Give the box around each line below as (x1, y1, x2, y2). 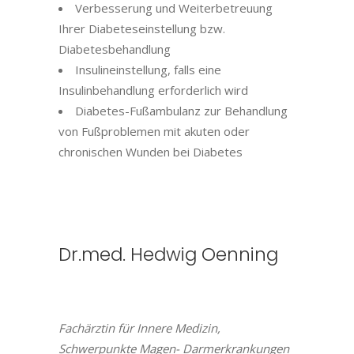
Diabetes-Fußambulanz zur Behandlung (75, 103, 288, 119)
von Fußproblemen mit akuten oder (58, 123, 250, 139)
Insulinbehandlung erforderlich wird (58, 82, 248, 98)
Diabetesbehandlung (58, 41, 171, 57)
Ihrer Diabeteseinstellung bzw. (58, 21, 225, 36)
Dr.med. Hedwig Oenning (58, 242, 278, 267)
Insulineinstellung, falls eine (75, 62, 221, 77)
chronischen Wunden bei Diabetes (58, 144, 243, 160)
